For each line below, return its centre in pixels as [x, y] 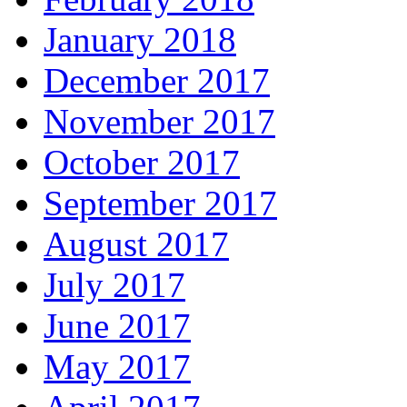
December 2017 [157, 81]
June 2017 [117, 326]
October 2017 [142, 163]
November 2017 [159, 122]
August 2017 [136, 244]
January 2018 [140, 40]
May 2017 [117, 367]
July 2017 [114, 285]
